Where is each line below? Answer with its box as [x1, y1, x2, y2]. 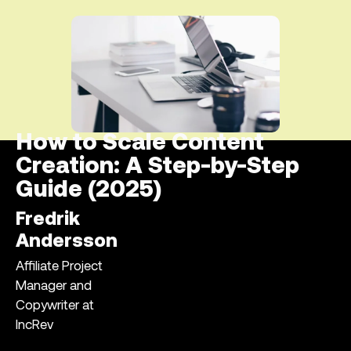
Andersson [16, 233, 118, 252]
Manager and [16, 280, 92, 294]
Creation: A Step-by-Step [16, 155, 299, 180]
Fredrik [16, 211, 80, 230]
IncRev [16, 319, 53, 333]
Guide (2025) [16, 179, 161, 204]
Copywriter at [16, 299, 94, 313]
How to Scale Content [16, 132, 264, 157]
